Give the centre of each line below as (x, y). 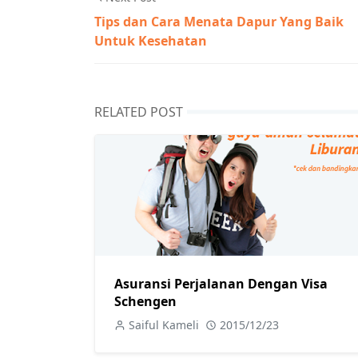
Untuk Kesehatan (151, 41)
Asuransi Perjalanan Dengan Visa (221, 283)
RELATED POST (139, 112)
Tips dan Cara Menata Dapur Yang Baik (219, 22)
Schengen (145, 301)
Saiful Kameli (164, 324)
